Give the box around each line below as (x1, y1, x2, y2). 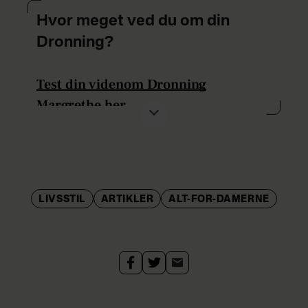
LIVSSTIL (38, 195, 86, 205)
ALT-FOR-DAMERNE (168, 195, 269, 205)
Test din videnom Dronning (36, 76, 206, 94)
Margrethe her (36, 96, 126, 115)
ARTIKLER (100, 195, 154, 205)
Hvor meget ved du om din (36, 13, 230, 29)
